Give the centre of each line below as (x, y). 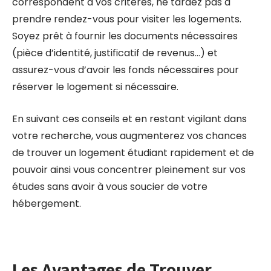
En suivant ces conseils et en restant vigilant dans (129, 119)
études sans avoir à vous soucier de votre (110, 187)
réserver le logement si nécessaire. (95, 87)
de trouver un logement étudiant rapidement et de (133, 153)
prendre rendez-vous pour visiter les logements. (127, 19)
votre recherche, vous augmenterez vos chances (129, 136)
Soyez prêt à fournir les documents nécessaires (125, 36)
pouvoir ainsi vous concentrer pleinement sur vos (129, 170)
